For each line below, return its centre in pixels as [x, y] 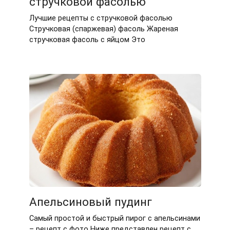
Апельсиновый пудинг [90, 202]
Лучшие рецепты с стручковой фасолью [101, 18]
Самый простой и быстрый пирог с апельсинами [114, 219]
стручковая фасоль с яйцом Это [87, 40]
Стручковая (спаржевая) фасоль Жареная [103, 29]
